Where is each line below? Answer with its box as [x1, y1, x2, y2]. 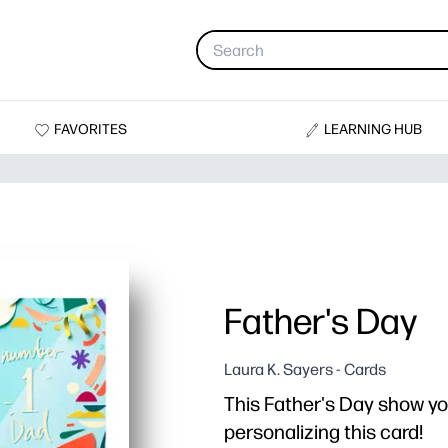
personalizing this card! [224, 420, 423, 445]
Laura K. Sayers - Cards [224, 360, 386, 380]
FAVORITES [53, 120, 127, 138]
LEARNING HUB [324, 120, 423, 138]
